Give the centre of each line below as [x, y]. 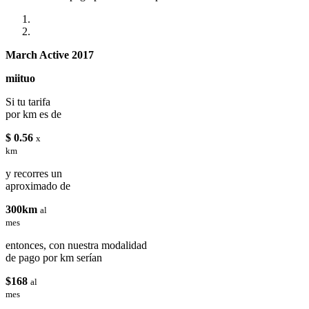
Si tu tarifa [28, 101]
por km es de [33, 114]
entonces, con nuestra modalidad [76, 245]
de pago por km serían [54, 257]
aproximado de [38, 186]
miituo [20, 78]
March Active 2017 [50, 54]
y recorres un [34, 173]
